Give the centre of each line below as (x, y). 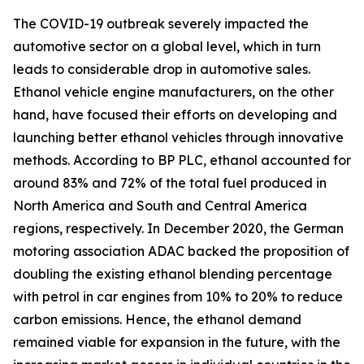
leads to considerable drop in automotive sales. (162, 69)
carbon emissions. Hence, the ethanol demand (157, 319)
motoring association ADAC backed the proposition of (181, 251)
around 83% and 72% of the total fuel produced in (170, 183)
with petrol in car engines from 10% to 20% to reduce (178, 297)
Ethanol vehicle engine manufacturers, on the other (173, 92)
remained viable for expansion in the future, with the (177, 342)
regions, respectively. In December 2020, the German (178, 228)
